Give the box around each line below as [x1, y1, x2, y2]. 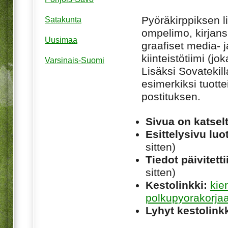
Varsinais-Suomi [45, 56, 104, 65]
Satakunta [45, 15, 81, 24]
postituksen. [141, 90, 201, 102]
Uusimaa [45, 36, 77, 45]
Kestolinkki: [146, 179, 207, 191]
